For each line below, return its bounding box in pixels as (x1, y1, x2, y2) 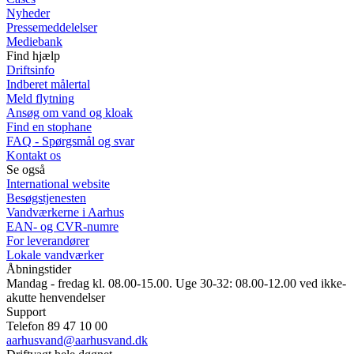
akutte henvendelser (6, 290, 105, 304)
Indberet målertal (6, 77, 90, 91)
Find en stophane (6, 119, 92, 134)
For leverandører (6, 233, 89, 247)
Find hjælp (6, 48, 60, 62)
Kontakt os (6, 148, 61, 162)
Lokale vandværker (6, 247, 104, 262)
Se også (6, 162, 45, 176)
